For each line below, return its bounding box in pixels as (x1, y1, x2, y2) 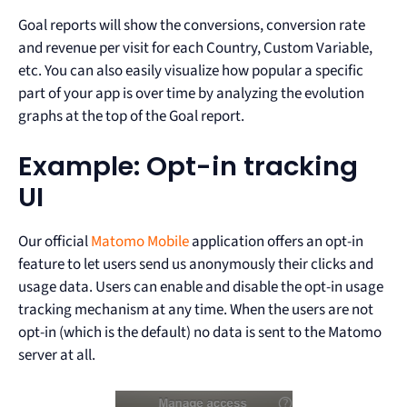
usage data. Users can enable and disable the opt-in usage (18, 276, 383, 299)
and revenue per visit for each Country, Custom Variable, (18, 36, 372, 59)
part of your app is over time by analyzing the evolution (18, 82, 364, 104)
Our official (18, 231, 91, 253)
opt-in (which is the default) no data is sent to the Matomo (18, 322, 382, 344)
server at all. (18, 344, 95, 367)
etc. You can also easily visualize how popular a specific (18, 59, 363, 82)
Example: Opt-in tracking (18, 148, 358, 185)
